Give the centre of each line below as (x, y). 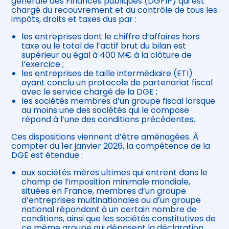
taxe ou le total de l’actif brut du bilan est (104, 46)
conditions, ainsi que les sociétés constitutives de (119, 219)
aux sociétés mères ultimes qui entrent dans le (115, 173)
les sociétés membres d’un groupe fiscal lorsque (119, 101)
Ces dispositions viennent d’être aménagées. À (105, 137)
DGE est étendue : (47, 155)
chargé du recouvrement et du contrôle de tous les (114, 10)
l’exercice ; (43, 64)
